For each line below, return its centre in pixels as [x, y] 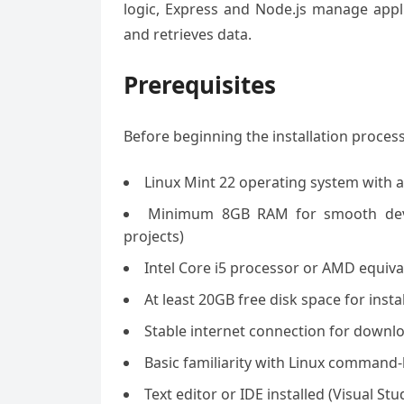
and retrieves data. [188, 34]
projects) [154, 236]
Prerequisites [200, 85]
